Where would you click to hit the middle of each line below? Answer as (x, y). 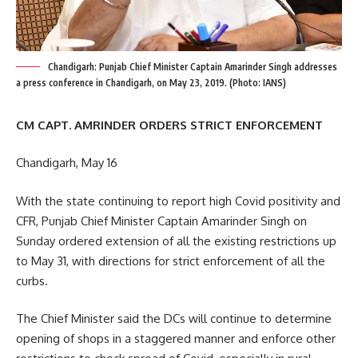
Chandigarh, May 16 (67, 163)
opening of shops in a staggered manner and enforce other (176, 339)
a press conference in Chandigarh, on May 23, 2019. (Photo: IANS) (151, 82)
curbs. (32, 280)
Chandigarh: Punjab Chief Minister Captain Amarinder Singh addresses (193, 66)
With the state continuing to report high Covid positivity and (178, 201)
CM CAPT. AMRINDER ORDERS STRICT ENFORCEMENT (169, 125)
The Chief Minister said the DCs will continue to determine (174, 319)
